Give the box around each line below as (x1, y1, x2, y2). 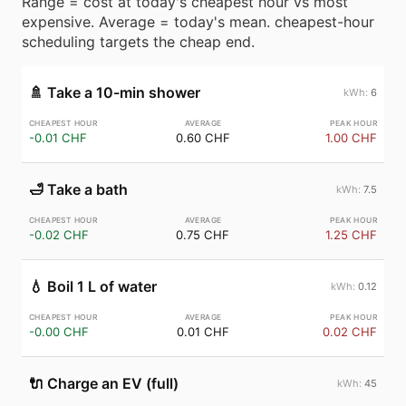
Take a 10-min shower (47, 83, 200, 101)
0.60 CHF (175, 130, 230, 145)
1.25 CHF (324, 227, 377, 242)
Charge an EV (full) (47, 374, 179, 392)
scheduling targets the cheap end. (22, 33, 255, 51)
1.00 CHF (324, 130, 377, 145)
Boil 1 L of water (47, 277, 157, 295)
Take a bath (47, 180, 128, 198)
